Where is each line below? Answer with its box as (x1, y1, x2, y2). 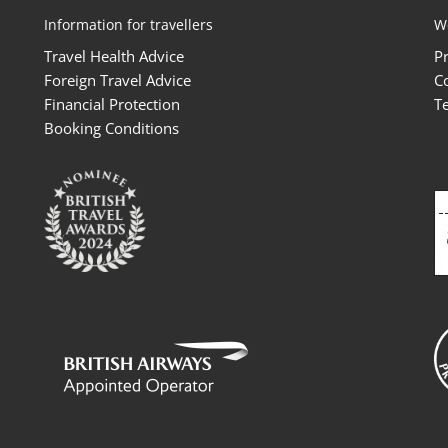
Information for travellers (44, 15, 213, 35)
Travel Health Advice (44, 46, 184, 67)
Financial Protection (44, 94, 180, 115)
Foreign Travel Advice (44, 70, 191, 91)
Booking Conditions (44, 118, 179, 139)
